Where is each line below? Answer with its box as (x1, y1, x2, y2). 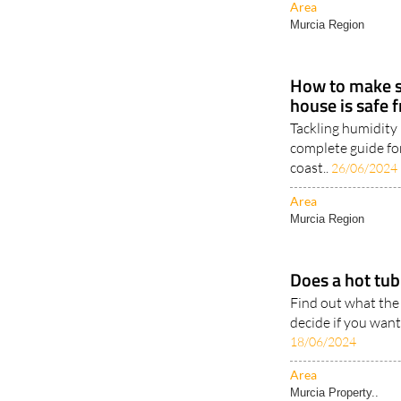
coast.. (290, 125, 332, 144)
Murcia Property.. (290, 353, 380, 367)
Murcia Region (290, 179, 365, 193)
